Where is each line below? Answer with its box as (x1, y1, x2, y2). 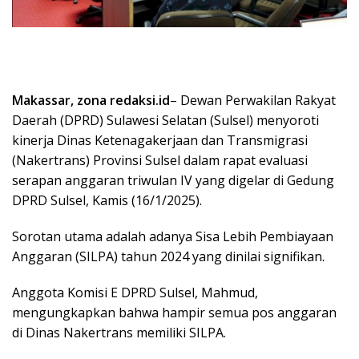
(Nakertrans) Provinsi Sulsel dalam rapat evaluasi (12, 151, 308, 170)
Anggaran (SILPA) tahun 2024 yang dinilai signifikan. (12, 248, 325, 266)
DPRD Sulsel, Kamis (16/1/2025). (12, 192, 202, 210)
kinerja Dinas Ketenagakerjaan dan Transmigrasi (12, 131, 308, 150)
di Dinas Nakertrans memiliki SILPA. (12, 324, 226, 342)
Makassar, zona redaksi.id (12, 91, 170, 110)
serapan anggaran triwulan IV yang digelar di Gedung (12, 171, 334, 190)
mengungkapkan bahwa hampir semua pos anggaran (12, 304, 337, 322)
